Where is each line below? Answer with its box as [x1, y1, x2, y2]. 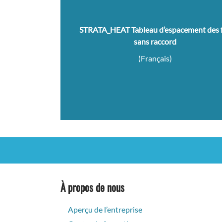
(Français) [138, 54, 172, 63]
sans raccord [133, 37, 176, 47]
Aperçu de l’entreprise [68, 205, 142, 215]
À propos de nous [60, 179, 124, 195]
